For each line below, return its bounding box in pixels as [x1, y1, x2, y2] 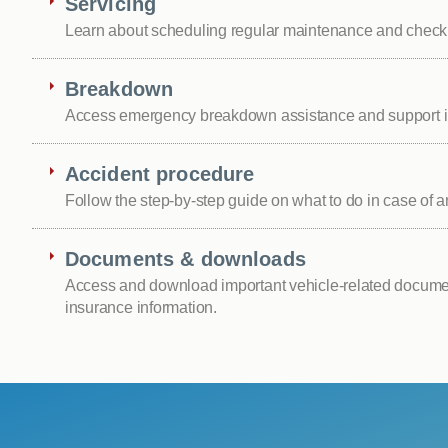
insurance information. [64, 298, 217, 316]
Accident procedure [64, 162, 255, 185]
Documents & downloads [64, 247, 306, 270]
